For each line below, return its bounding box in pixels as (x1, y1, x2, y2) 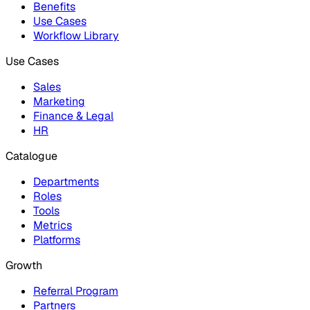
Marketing (33, 94, 85, 109)
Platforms (33, 232, 80, 248)
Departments (33, 174, 99, 190)
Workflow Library (33, 28, 119, 44)
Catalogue (6, 149, 57, 164)
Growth (6, 258, 42, 273)
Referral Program (33, 284, 118, 299)
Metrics (33, 218, 72, 233)
